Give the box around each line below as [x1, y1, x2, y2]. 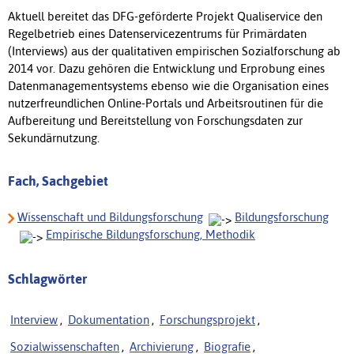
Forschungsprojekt [160, 312, 255, 326]
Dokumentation [68, 312, 149, 326]
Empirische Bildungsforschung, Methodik [46, 227, 255, 241]
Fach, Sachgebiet [8, 172, 108, 189]
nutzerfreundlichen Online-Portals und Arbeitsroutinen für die [8, 96, 323, 110]
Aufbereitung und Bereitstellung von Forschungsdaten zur [8, 113, 303, 127]
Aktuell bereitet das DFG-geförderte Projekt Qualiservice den [8, 9, 322, 23]
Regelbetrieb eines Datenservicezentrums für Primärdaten [8, 26, 307, 40]
